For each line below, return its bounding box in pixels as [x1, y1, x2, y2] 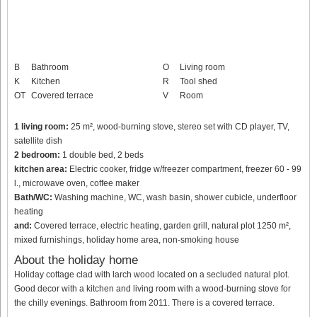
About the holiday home [14, 253, 138, 267]
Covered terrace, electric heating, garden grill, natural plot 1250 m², [32, 220, 291, 231]
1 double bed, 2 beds [60, 149, 144, 160]
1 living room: [14, 121, 69, 132]
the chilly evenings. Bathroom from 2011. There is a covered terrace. [14, 297, 275, 308]
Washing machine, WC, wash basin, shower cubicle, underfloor [52, 192, 296, 202]
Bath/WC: [14, 192, 52, 202]
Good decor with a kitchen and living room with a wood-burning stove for [14, 283, 291, 294]
